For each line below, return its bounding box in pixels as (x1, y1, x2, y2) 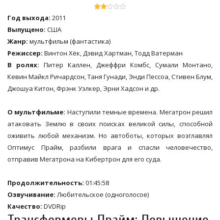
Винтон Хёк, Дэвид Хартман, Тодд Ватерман (43, 49, 183, 58)
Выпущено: (7, 25, 46, 34)
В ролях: (7, 60, 44, 70)
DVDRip (42, 202, 66, 211)
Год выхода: (7, 13, 51, 23)
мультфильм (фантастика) (28, 37, 110, 46)
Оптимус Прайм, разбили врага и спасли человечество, (7, 143, 213, 152)
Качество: (7, 202, 42, 211)
